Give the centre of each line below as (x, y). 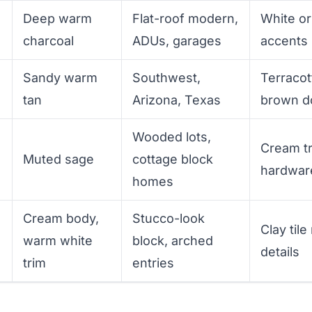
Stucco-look (169, 218)
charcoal (49, 40)
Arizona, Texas (177, 100)
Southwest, (167, 77)
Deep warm (58, 18)
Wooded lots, (172, 136)
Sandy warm (61, 77)
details (280, 251)
